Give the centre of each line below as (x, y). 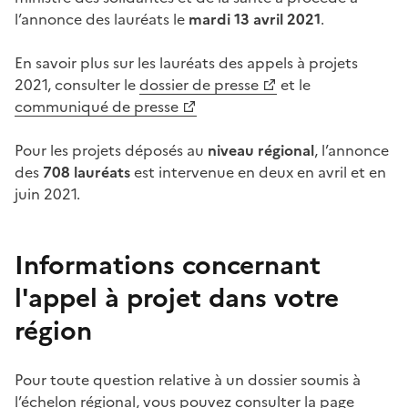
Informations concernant (168, 265)
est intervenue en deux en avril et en (258, 173)
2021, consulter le (77, 85)
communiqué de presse (97, 107)
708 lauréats (87, 173)
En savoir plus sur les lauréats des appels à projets (186, 63)
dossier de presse (199, 85)
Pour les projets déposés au (111, 151)
